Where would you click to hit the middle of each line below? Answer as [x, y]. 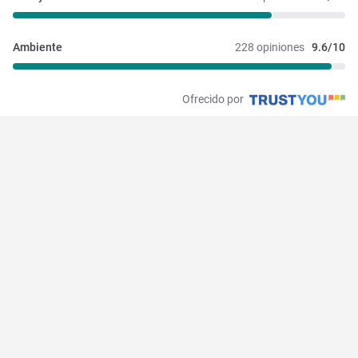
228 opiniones [270, 47]
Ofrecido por [214, 99]
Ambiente [38, 47]
